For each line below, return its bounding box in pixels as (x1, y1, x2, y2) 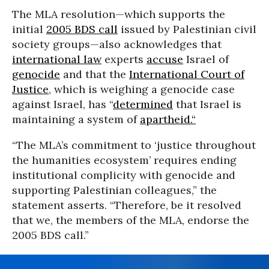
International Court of (129, 67, 244, 81)
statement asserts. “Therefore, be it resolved (12, 198, 241, 212)
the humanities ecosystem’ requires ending (12, 153, 237, 167)
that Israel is (173, 97, 241, 111)
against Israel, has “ (12, 97, 113, 111)
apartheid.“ (140, 112, 196, 126)
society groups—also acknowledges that (12, 37, 222, 51)
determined (113, 97, 173, 111)
